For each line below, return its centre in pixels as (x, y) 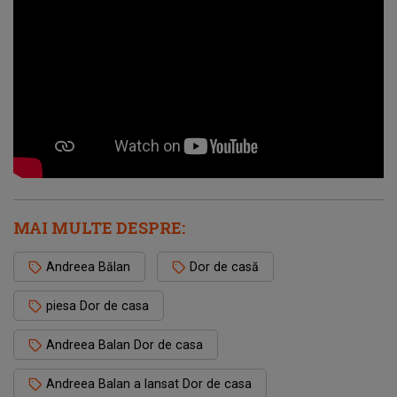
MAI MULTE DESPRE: (99, 228)
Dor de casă (224, 267)
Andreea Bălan (88, 267)
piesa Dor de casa (97, 306)
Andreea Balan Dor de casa (125, 345)
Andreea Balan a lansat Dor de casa (149, 384)
